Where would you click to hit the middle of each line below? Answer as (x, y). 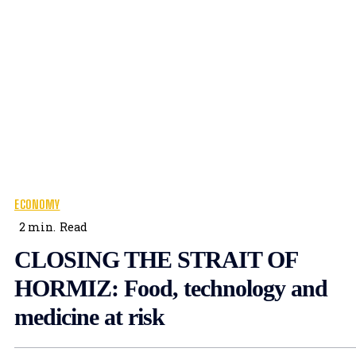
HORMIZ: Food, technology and (171, 288)
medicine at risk (95, 317)
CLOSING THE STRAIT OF (156, 260)
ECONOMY (37, 205)
